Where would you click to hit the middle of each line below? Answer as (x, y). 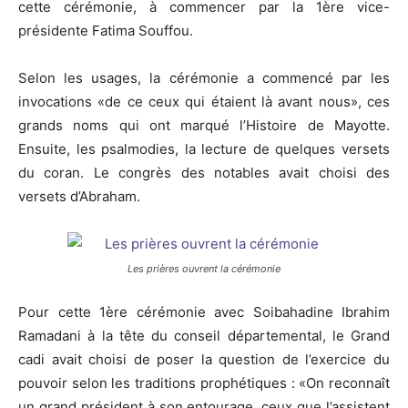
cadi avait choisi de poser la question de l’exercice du (204, 360)
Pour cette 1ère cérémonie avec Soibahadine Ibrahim (204, 312)
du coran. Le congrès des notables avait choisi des (204, 173)
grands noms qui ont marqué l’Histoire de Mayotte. (204, 126)
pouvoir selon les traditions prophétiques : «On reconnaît (204, 383)
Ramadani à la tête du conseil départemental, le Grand (204, 336)
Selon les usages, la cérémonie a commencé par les (204, 78)
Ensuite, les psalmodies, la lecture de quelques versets (204, 149)
